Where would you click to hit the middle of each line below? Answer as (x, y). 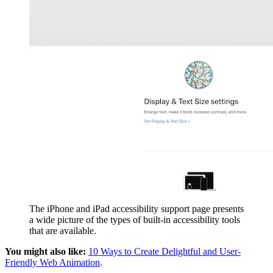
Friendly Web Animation (52, 262)
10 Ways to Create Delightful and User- (165, 251)
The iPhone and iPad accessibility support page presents (136, 208)
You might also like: (45, 251)
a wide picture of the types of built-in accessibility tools (135, 219)
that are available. (63, 230)
